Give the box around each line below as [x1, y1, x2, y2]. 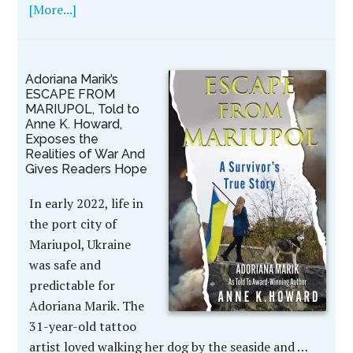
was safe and [29, 256, 102, 273]
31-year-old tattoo [29, 318, 137, 335]
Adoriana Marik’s [25, 72, 119, 87]
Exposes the [25, 132, 99, 147]
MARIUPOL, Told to [25, 102, 140, 117]
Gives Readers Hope [25, 162, 148, 176]
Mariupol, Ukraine [29, 236, 132, 253]
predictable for [29, 277, 116, 294]
